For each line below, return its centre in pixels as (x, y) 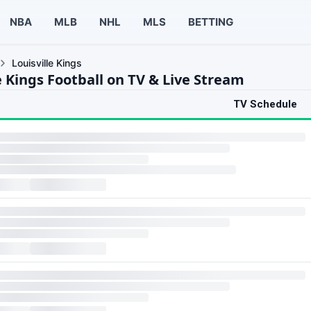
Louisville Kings (47, 63)
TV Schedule (265, 104)
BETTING (210, 22)
